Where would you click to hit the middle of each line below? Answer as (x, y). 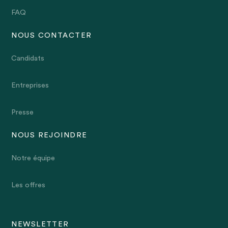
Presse (23, 112)
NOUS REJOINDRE (49, 135)
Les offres (28, 185)
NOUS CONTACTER (52, 36)
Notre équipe (33, 158)
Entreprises (30, 85)
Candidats (28, 59)
